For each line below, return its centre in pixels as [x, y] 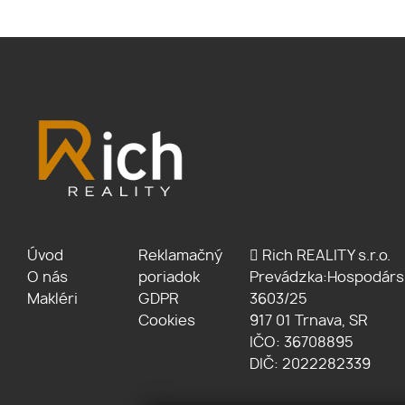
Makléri [52, 300]
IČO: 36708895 [302, 343]
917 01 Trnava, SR [309, 321]
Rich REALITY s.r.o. [325, 256]
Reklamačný [181, 256]
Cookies [167, 321]
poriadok [170, 278]
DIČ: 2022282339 [311, 365]
